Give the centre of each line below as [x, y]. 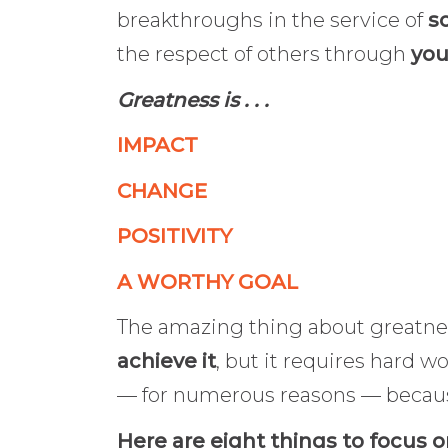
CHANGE [162, 190]
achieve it [166, 361]
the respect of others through [264, 54]
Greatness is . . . [193, 99]
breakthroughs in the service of [270, 20]
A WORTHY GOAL [207, 281]
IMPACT [157, 145]
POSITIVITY [174, 236]
